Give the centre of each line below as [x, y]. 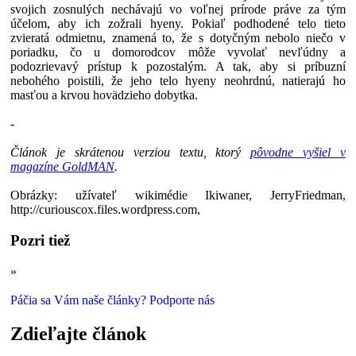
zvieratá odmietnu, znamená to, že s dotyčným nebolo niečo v [178, 38]
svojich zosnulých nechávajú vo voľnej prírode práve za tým [178, 10]
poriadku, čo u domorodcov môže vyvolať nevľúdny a [178, 52]
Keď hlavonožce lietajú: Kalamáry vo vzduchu [137, 271]
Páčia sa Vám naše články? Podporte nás [112, 300]
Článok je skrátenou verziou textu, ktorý [131, 153]
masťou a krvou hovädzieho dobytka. [104, 95]
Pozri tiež [40, 241]
